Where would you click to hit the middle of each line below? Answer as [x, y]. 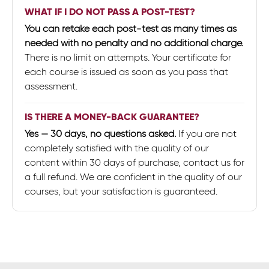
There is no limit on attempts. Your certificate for [128, 57]
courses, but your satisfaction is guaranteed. [121, 191]
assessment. [51, 86]
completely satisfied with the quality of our [117, 148]
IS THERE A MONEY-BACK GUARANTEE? [112, 117]
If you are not [206, 134]
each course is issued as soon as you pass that [126, 72]
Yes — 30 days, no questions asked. [100, 134]
